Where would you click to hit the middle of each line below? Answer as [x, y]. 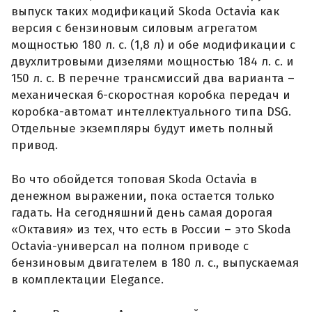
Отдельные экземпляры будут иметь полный [142, 128]
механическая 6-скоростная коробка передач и [151, 95]
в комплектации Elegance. [87, 280]
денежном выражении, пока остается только [143, 196]
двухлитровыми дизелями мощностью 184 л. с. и [153, 61]
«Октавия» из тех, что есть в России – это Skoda [151, 230]
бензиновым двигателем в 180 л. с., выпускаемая [155, 263]
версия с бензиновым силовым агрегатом [134, 28]
